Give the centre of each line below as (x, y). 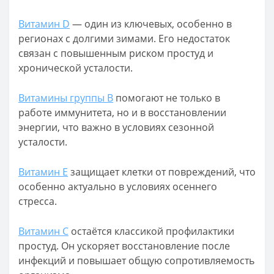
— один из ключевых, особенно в (151, 24)
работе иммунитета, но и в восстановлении (122, 113)
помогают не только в (167, 98)
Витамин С (43, 231)
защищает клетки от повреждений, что (162, 172)
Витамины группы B (66, 98)
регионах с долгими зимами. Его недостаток (124, 39)
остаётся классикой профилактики (151, 231)
